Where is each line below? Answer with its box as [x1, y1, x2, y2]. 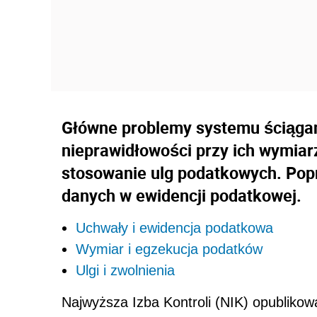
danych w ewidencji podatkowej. [62, 184, 301, 207]
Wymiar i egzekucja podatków [76, 241, 263, 258]
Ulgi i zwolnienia [76, 263, 175, 279]
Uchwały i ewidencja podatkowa [76, 220, 273, 236]
